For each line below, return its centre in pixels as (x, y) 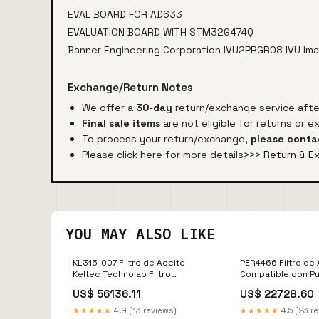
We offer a (109, 107)
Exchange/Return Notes (130, 87)
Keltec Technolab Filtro (122, 274)
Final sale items (121, 123)
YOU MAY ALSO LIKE (141, 234)
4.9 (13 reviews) (144, 310)
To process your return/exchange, (166, 138)
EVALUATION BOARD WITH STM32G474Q (161, 32)
